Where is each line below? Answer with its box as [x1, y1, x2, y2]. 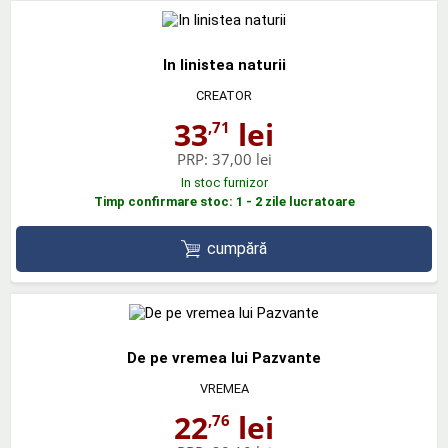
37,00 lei [211, 148, 272, 169]
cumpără [207, 238, 268, 258]
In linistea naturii [162, 55, 286, 74]
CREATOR [196, 87, 252, 103]
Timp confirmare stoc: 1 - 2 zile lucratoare [93, 193, 355, 209]
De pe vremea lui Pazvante [127, 349, 321, 368]
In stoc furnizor [180, 174, 268, 190]
